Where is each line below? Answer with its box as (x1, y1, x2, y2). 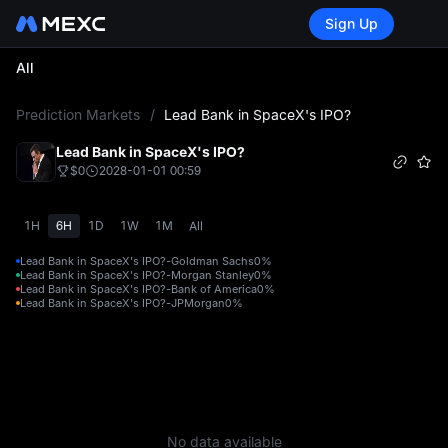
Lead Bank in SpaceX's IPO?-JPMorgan (20, 296, 225, 310)
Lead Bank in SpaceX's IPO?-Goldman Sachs (20, 254, 254, 268)
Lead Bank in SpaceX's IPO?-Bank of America (20, 282, 257, 296)
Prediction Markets (16, 106, 140, 123)
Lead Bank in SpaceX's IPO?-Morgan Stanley (20, 268, 254, 282)
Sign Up (325, 14, 378, 32)
